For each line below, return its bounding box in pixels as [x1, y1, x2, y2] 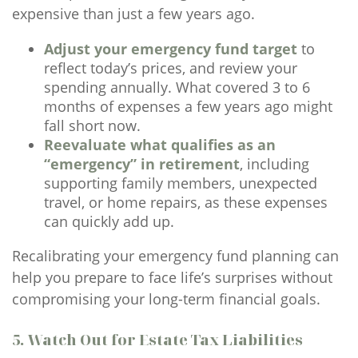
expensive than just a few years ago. [12, 4, 255, 23]
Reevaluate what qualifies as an [44, 135, 276, 154]
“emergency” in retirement [44, 154, 240, 173]
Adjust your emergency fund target [44, 39, 297, 58]
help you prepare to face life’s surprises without [12, 268, 332, 287]
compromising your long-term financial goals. [12, 289, 320, 308]
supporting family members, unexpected [44, 173, 317, 193]
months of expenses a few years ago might [44, 97, 332, 116]
